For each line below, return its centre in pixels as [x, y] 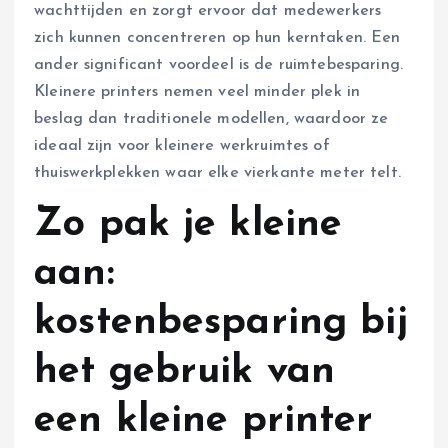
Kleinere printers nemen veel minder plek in [197, 91]
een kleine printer [204, 420]
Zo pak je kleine [188, 224]
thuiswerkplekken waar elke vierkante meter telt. [217, 172]
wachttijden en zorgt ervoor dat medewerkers [208, 10]
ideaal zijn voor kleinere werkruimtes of [182, 145]
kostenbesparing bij [221, 322]
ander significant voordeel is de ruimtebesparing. [218, 64]
